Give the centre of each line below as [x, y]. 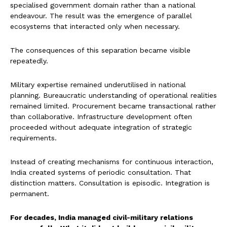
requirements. [33, 138]
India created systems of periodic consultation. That [101, 173]
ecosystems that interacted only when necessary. [95, 27]
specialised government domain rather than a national [103, 5]
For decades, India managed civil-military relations [102, 218]
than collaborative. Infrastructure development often [101, 117]
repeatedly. [29, 61]
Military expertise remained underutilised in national [98, 85]
